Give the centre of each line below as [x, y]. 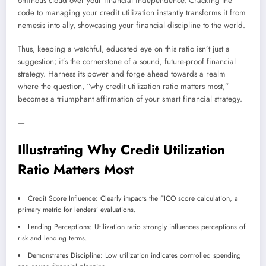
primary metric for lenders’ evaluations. [77, 209]
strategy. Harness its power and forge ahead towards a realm [122, 74]
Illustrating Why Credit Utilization [121, 150]
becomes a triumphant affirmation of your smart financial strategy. [130, 99]
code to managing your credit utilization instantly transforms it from [132, 12]
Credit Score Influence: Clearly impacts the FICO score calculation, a [133, 198]
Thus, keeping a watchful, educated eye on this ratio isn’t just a [124, 49]
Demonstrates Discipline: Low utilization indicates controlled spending [134, 255]
